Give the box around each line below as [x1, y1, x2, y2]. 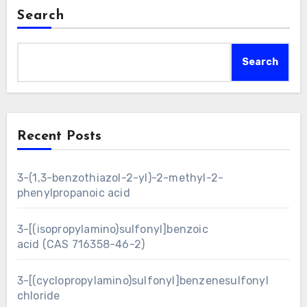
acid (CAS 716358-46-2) [16, 237, 145, 251]
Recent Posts [16, 129, 101, 143]
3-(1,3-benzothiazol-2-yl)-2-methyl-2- [16, 171, 224, 184]
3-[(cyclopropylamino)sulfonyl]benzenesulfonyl [16, 273, 269, 287]
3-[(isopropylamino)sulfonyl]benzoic [16, 222, 208, 236]
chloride [16, 288, 60, 302]
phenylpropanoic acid [16, 186, 130, 199]
